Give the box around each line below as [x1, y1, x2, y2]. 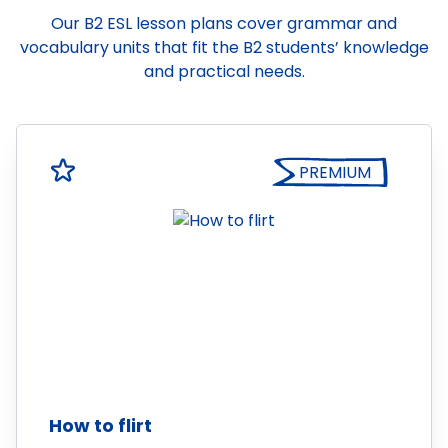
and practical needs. [143, 60, 305, 83]
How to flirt [49, 413, 152, 438]
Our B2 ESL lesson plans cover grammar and [51, 12, 397, 35]
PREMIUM [299, 161, 371, 184]
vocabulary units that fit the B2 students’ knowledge [19, 36, 429, 59]
